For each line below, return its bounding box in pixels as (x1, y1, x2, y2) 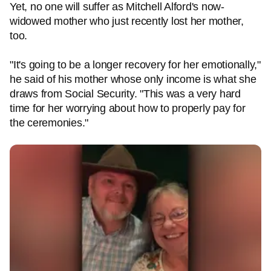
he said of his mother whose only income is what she (10, 73, 256, 85)
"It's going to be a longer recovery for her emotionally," (10, 59, 261, 71)
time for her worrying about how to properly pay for (10, 102, 246, 114)
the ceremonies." (10, 117, 88, 129)
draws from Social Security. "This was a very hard (10, 88, 241, 100)
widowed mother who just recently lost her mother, (10, 15, 244, 27)
